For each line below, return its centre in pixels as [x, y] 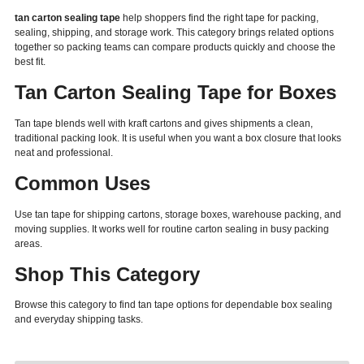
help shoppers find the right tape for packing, [219, 18]
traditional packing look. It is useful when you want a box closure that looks [178, 138]
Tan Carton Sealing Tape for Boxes [175, 92]
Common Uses [82, 183]
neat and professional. [64, 152]
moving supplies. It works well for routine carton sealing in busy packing [172, 229]
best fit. [30, 62]
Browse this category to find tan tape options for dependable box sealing [173, 305]
